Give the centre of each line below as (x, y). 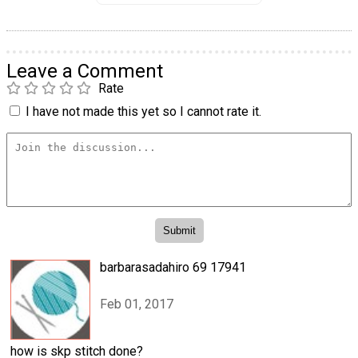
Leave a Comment (85, 71)
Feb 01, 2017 (137, 304)
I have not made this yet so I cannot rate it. (143, 111)
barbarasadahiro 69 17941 (173, 267)
